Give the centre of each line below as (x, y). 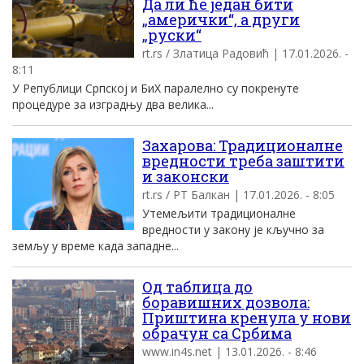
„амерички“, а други (221, 19)
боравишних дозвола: (226, 302)
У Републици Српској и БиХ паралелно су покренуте (156, 88)
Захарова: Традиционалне (243, 145)
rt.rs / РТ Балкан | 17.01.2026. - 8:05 (238, 195)
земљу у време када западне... (95, 246)
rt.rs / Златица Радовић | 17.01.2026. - (245, 53)
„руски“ (172, 35)
